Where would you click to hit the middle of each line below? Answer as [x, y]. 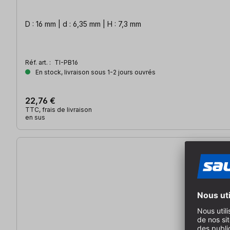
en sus [35, 118]
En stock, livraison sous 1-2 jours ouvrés [95, 72]
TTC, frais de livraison [59, 110]
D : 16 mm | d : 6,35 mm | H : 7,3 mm [83, 24]
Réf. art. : [39, 63]
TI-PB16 [66, 63]
